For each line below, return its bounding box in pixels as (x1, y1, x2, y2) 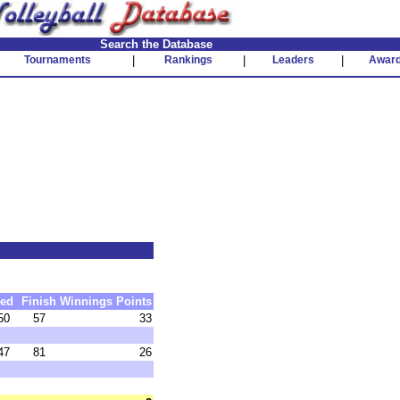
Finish (21, 295, 56, 308)
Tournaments (24, 54, 91, 66)
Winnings (60, 295, 112, 308)
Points (116, 295, 152, 308)
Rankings (164, 54, 212, 66)
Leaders (271, 54, 314, 66)
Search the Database (100, 37, 212, 51)
